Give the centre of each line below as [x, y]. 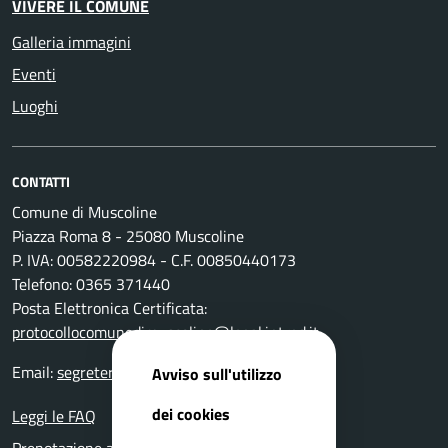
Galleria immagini [71, 42]
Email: [34, 372]
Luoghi [35, 106]
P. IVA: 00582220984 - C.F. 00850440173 [154, 260]
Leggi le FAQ [54, 416]
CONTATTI [41, 181]
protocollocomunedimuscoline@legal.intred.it [165, 332]
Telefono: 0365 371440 [91, 284]
